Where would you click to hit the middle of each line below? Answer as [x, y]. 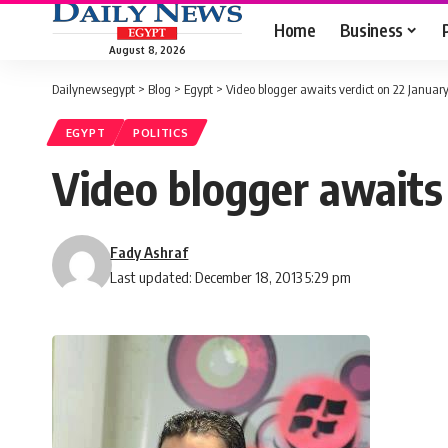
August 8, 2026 [147, 49]
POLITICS [160, 133]
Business [371, 29]
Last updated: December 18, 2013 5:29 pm [231, 277]
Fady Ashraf [149, 252]
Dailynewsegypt [93, 89]
